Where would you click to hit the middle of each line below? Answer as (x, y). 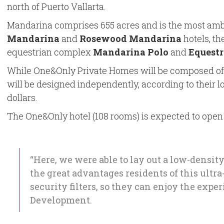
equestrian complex (50, 52)
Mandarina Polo (131, 52)
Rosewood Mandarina (130, 38)
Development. (61, 200)
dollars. (22, 97)
